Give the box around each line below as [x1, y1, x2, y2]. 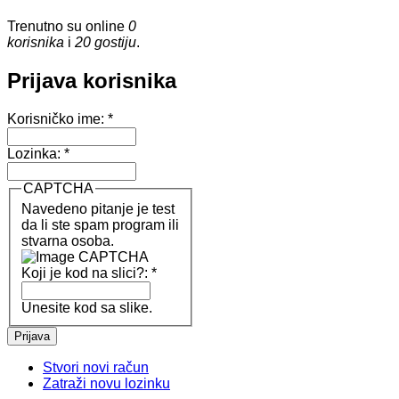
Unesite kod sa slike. [21, 300, 152, 316]
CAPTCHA [23, 180, 94, 196]
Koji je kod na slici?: [21, 265, 151, 281]
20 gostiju [75, 34, 136, 50]
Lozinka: [7, 145, 64, 161]
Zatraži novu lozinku [43, 376, 170, 392]
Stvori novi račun [43, 360, 149, 376]
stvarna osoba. [21, 233, 114, 249]
